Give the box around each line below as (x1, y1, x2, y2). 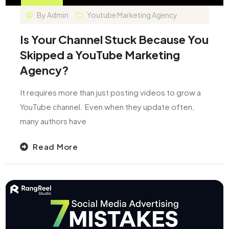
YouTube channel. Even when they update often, (20, 102, 195, 112)
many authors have (20, 116, 87, 126)
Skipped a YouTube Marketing (20, 48, 180, 62)
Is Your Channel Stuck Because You (20, 32, 209, 47)
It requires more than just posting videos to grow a (20, 87, 201, 98)
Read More (33, 141, 78, 151)
